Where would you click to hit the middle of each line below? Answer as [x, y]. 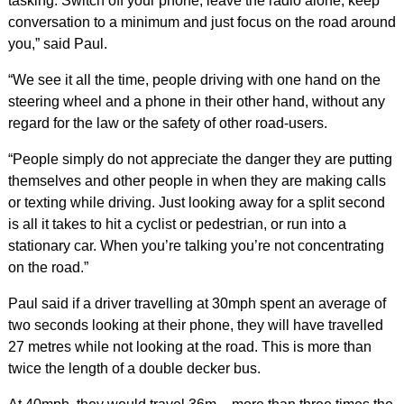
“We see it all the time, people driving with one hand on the [194, 80]
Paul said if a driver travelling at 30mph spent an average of [197, 303]
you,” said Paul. [57, 44]
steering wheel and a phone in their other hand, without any [196, 101]
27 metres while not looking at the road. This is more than [189, 347]
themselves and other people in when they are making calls [197, 181]
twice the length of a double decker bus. [134, 368]
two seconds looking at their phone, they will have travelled [195, 325]
